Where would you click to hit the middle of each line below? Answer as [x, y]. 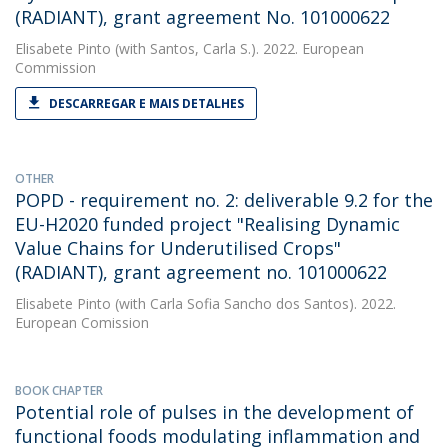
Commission [55, 67]
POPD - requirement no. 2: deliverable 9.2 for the [224, 200]
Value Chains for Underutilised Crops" [178, 248]
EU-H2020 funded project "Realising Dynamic [207, 224]
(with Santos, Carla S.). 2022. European [237, 48]
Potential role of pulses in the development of [214, 412]
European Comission [82, 322]
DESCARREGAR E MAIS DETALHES [146, 103]
